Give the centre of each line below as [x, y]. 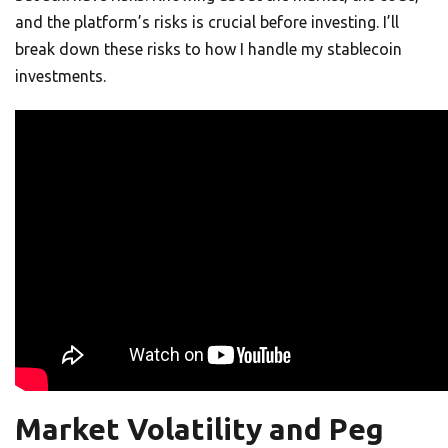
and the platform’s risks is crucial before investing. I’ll [207, 22]
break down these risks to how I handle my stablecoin [208, 49]
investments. [60, 76]
